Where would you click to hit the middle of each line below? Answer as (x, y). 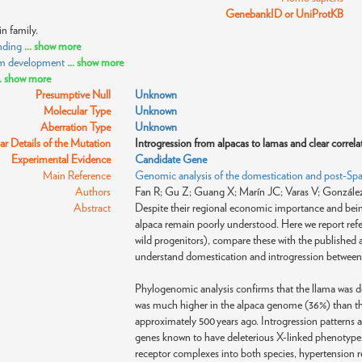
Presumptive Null (74, 95)
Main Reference (77, 175)
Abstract (93, 208)
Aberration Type (76, 127)
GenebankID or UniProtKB (284, 14)
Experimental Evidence (61, 159)
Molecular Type (78, 111)
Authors (93, 192)
